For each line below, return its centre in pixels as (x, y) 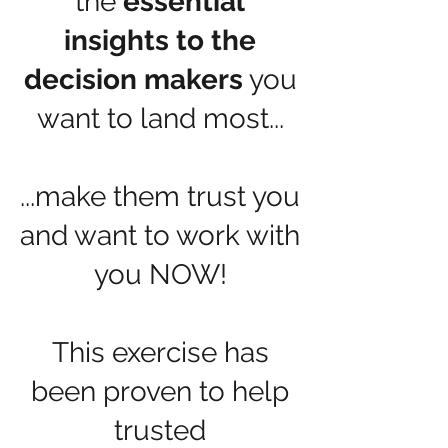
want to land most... (160, 118)
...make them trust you (160, 196)
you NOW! (160, 274)
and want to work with (160, 235)
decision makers (133, 79)
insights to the (160, 40)
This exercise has (160, 352)
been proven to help (160, 391)
